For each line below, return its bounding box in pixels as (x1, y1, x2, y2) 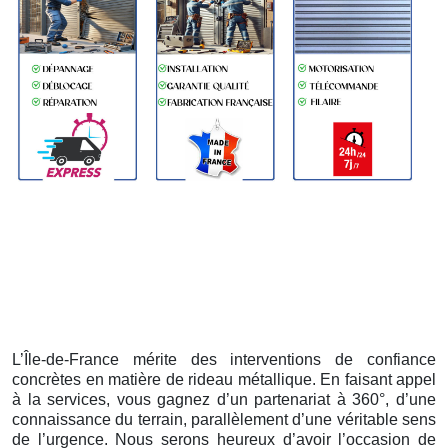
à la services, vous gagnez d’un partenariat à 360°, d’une (12, 390, 436, 408)
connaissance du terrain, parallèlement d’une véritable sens (12, 410, 436, 428)
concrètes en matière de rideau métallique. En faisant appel (12, 370, 436, 388)
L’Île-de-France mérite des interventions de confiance (12, 350, 436, 368)
